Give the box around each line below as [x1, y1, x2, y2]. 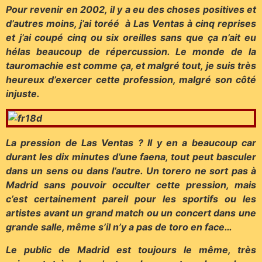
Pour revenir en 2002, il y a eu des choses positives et [6, 3, 256, 15]
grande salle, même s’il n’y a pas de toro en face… [6, 221, 232, 233]
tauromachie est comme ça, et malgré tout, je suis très [6, 59, 256, 71]
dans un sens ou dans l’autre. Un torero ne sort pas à [6, 165, 256, 177]
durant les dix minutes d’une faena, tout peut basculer [6, 151, 256, 163]
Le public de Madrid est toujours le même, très [6, 243, 256, 256]
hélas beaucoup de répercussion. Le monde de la [6, 45, 256, 57]
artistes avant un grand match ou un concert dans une [6, 207, 256, 219]
